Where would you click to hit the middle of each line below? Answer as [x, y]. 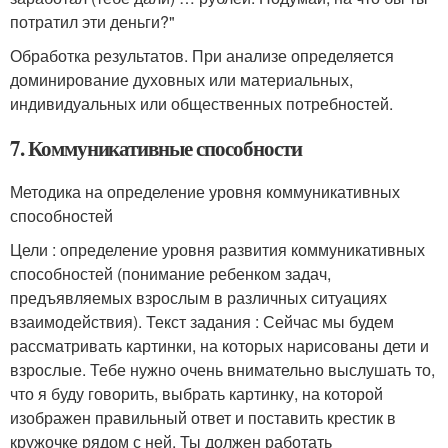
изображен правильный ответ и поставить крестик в [203, 418]
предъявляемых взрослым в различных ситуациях [198, 298]
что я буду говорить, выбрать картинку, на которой [196, 394]
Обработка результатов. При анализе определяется [202, 56]
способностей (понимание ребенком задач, [170, 274]
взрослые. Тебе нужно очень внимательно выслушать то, [222, 370]
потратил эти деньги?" [92, 22]
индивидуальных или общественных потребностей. [201, 104]
